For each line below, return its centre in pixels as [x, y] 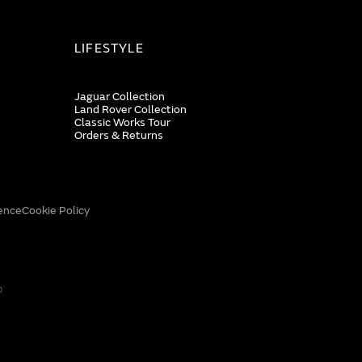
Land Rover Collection [130, 109]
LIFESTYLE [109, 48]
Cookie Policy [55, 210]
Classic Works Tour [122, 122]
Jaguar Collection [120, 97]
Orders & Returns [119, 135]
